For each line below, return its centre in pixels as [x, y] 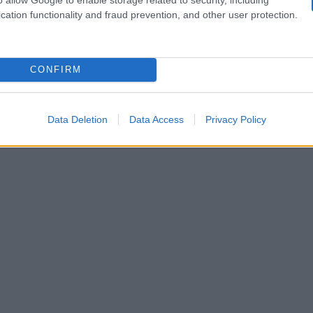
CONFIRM [56, 70]
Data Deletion [77, 119]
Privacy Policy [235, 119]
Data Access [156, 119]
